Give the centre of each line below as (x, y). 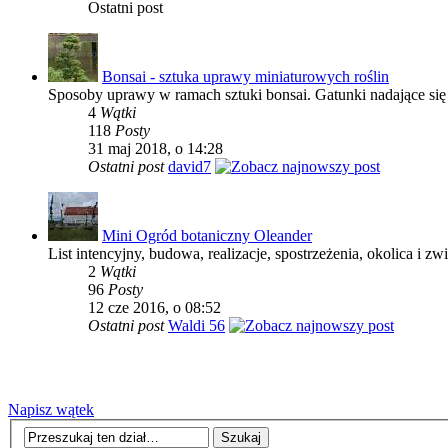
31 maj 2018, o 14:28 (155, 149)
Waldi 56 (196, 326)
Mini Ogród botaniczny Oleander (207, 236)
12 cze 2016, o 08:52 (154, 308)
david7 (189, 167)
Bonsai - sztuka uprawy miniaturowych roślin (245, 77)
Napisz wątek (51, 410)
